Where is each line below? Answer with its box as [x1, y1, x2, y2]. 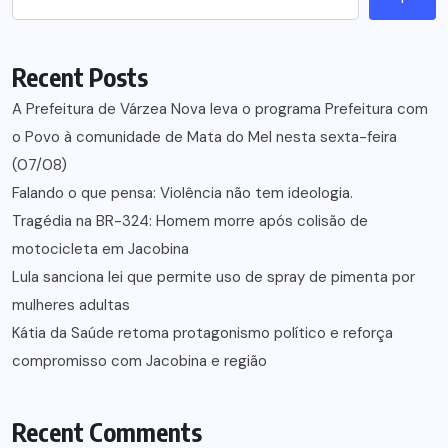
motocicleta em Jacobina [12, 239, 189, 260]
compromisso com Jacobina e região [12, 351, 267, 372]
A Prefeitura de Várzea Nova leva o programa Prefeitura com [12, 99, 428, 120]
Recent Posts [12, 61, 148, 94]
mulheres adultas [12, 295, 130, 316]
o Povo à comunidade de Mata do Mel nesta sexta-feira [12, 127, 397, 148]
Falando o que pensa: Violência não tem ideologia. [12, 183, 353, 204]
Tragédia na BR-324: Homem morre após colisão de [12, 211, 368, 232]
